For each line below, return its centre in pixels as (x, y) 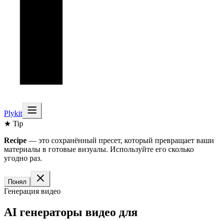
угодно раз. (23, 158)
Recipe (15, 140)
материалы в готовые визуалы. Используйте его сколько (99, 149)
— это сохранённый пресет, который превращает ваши (120, 140)
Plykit (13, 113)
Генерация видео (32, 191)
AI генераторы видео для (71, 212)
